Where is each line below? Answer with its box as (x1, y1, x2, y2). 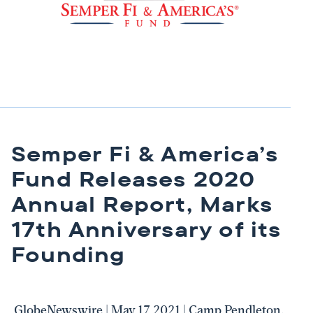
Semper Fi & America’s (11, 140, 279, 168)
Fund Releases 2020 (11, 166, 255, 193)
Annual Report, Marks (11, 191, 273, 218)
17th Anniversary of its (11, 216, 282, 243)
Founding (11, 241, 126, 268)
